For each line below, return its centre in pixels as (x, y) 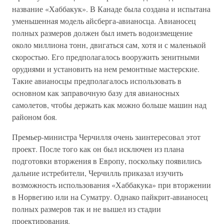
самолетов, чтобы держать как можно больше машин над (109, 105)
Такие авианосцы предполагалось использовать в (97, 81)
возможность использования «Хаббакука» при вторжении (111, 185)
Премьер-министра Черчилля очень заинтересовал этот (106, 137)
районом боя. (34, 117)
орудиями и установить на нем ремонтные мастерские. (106, 69)
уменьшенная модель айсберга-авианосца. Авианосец (104, 21)
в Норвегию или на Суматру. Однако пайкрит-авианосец (110, 197)
